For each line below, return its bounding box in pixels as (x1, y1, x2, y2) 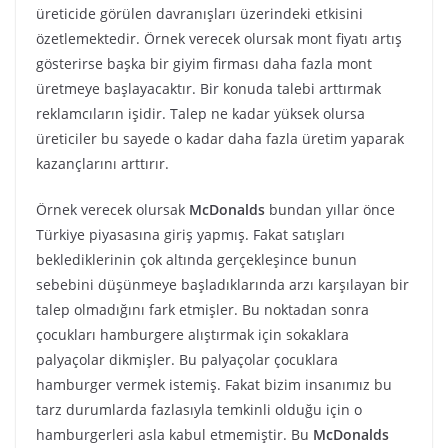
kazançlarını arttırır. (36, 154, 169, 173)
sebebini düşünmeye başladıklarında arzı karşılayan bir (36, 275, 409, 294)
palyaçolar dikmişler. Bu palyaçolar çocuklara (36, 350, 338, 369)
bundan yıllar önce (265, 200, 395, 219)
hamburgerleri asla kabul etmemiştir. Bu (36, 425, 313, 444)
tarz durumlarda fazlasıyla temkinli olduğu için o (36, 400, 362, 419)
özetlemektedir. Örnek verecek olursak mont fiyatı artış (36, 29, 402, 48)
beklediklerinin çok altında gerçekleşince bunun (36, 250, 357, 269)
